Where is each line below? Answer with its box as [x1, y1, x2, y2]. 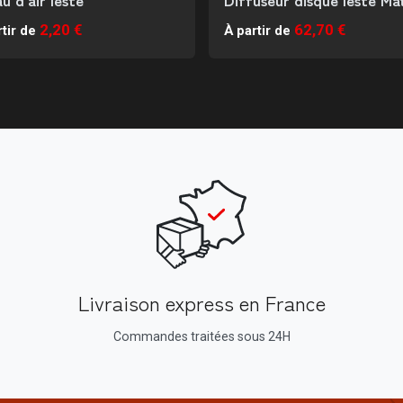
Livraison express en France [77, 287, 326, 317]
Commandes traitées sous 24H [112, 328, 291, 344]
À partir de [223, 22, 291, 39]
